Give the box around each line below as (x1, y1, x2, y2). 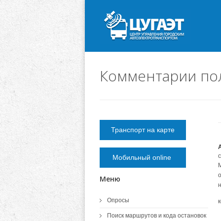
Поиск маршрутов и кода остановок (107, 212, 206, 219)
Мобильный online (111, 153, 175, 161)
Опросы (107, 197, 129, 204)
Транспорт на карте (111, 126, 175, 134)
